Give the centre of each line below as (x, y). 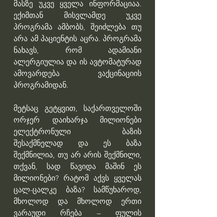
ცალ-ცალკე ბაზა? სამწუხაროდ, (77, 190)
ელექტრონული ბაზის (77, 132)
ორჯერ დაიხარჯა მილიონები (77, 120)
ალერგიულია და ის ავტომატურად (77, 62)
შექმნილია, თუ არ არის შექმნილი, (77, 155)
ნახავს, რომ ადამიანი (77, 50)
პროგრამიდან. (42, 85)
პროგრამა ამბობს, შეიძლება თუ (77, 27)
